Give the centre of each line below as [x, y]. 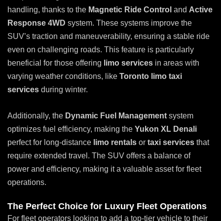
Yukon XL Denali [166, 129]
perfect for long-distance [50, 142]
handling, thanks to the [48, 10]
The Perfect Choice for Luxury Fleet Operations [107, 206]
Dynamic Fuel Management [116, 115]
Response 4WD [37, 23]
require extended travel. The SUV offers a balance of [99, 155]
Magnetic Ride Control [130, 10]
